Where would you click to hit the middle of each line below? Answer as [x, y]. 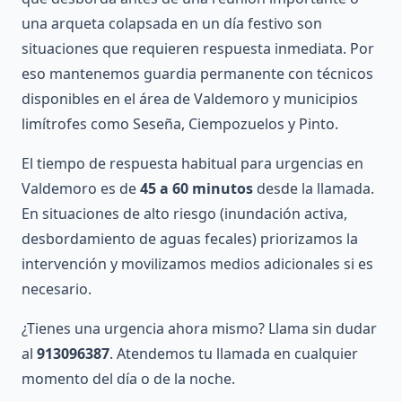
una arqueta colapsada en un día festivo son [172, 24]
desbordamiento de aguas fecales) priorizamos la [190, 239]
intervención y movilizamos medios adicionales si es [197, 264]
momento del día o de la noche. [128, 379]
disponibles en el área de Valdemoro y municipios [190, 99]
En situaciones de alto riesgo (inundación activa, [184, 214]
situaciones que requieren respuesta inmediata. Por [198, 49]
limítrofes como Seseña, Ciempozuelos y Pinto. [180, 124]
